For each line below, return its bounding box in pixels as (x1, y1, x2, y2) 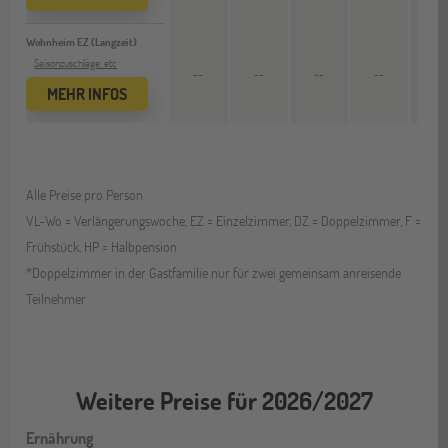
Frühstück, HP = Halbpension (26, 236, 178, 256)
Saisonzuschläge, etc (34, 54, 118, 70)
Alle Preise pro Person (26, 184, 144, 204)
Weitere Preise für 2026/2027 (75, 384, 373, 416)
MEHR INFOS (47, 82, 128, 104)
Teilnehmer (26, 288, 87, 308)
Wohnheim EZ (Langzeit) (26, 33, 138, 49)
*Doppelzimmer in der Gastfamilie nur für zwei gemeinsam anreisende (26, 262, 402, 282)
